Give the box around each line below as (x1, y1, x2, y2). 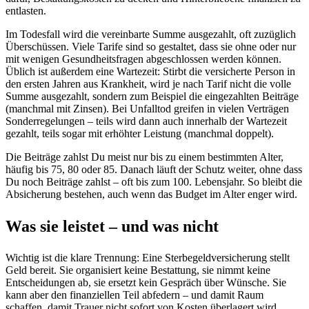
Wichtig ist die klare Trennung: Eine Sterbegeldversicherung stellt (6, 252, 290, 264)
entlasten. (6, 5, 46, 17)
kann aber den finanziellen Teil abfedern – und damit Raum (6, 289, 263, 301)
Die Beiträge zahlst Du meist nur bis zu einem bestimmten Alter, (6, 151, 283, 163)
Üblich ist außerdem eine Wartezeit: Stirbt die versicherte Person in (6, 66, 295, 78)
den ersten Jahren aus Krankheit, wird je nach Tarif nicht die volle (6, 78, 291, 90)
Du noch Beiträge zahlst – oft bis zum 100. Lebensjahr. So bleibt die (6, 176, 302, 188)
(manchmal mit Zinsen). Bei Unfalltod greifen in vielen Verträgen (6, 103, 289, 115)
